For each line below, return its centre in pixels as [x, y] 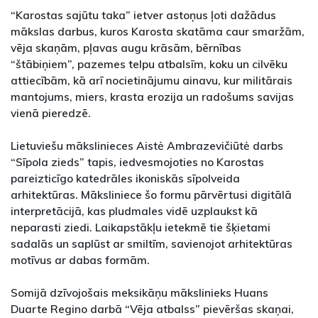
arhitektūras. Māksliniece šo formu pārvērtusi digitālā [151, 194]
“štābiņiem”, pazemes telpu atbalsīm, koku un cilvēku [149, 64]
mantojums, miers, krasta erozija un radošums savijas [152, 96]
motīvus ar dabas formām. [80, 259]
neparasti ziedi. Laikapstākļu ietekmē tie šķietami [141, 227]
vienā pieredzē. [51, 113]
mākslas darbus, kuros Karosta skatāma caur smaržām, [158, 31]
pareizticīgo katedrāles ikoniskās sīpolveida [125, 178]
